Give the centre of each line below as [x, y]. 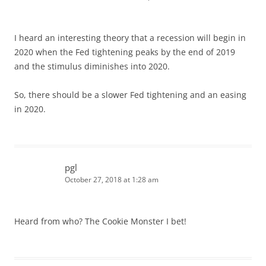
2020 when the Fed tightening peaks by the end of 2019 [125, 52]
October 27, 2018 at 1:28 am [112, 179]
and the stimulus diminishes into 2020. [92, 66]
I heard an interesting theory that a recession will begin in [130, 37]
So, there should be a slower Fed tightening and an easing [130, 94]
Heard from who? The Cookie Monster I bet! [100, 221]
